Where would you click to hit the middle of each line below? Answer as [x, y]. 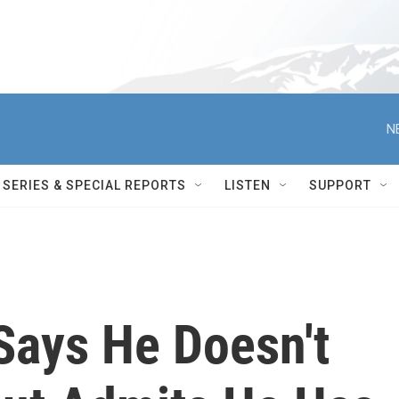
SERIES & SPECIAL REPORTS [94, 185]
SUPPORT [340, 185]
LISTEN [248, 185]
